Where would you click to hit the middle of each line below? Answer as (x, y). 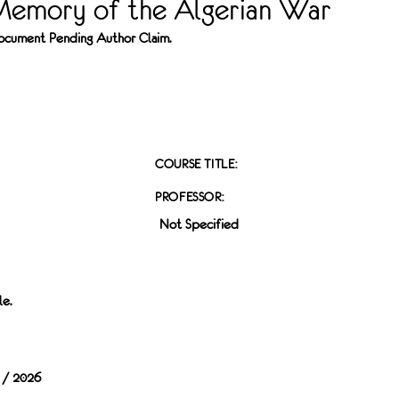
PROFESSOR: (189, 197)
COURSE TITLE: (196, 164)
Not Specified (199, 224)
